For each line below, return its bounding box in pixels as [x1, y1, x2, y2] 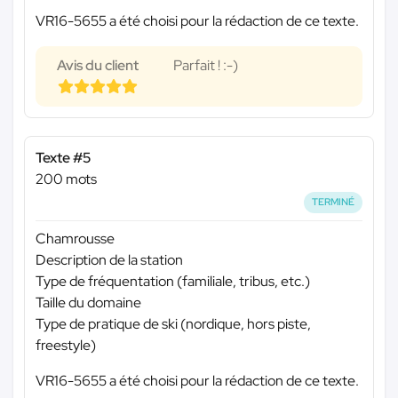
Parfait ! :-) [173, 56, 238, 76]
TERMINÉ [312, 195, 355, 209]
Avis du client [57, 56, 139, 76]
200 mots [36, 170, 97, 189]
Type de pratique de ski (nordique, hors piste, [36, 314, 311, 333]
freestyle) [36, 335, 96, 354]
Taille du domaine [36, 292, 141, 312]
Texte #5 [36, 148, 91, 168]
